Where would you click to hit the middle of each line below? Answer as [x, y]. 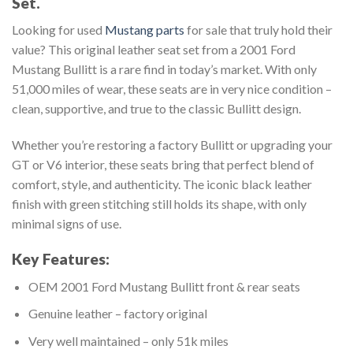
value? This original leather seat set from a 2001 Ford [154, 50]
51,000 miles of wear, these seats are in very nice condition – [172, 89]
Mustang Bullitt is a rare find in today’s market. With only [164, 69]
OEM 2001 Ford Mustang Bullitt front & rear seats [164, 286]
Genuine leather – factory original [117, 314]
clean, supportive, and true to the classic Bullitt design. [156, 109]
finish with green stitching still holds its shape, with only [159, 204]
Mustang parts [145, 30]
